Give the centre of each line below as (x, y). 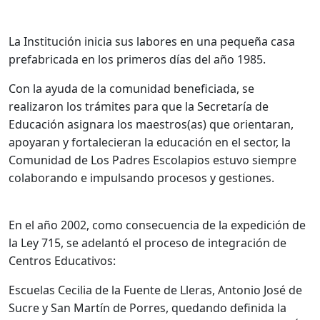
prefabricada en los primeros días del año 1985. (137, 59)
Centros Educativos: (62, 260)
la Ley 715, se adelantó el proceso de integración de (147, 242)
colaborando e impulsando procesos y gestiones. (141, 177)
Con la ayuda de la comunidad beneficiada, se (131, 88)
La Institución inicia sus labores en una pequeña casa (152, 41)
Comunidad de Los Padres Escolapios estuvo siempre (152, 160)
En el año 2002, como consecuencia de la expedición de (157, 225)
